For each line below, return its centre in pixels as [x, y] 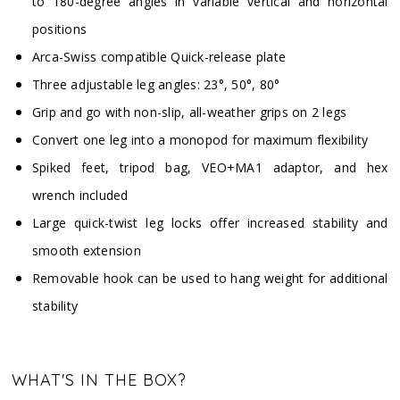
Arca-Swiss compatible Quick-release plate [159, 57]
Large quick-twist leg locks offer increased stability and [210, 223]
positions [59, 29]
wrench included [80, 196]
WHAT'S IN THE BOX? [100, 380]
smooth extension [86, 251]
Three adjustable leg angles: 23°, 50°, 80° [156, 85]
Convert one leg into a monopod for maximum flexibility [200, 140]
